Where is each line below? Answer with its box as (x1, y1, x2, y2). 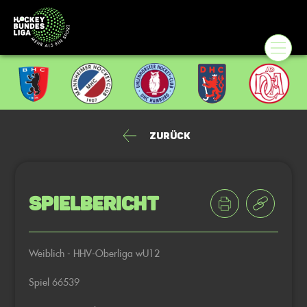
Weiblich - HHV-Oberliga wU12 (29, 247, 160, 260)
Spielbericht (29, 192, 160, 215)
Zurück (149, 130, 190, 142)
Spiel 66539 (29, 275, 80, 288)
